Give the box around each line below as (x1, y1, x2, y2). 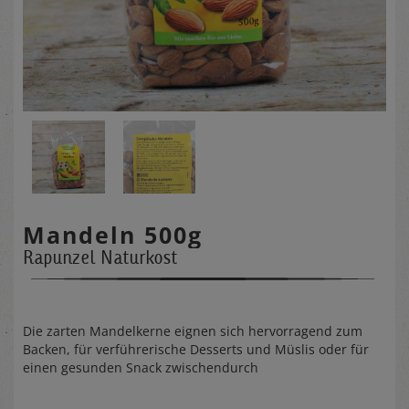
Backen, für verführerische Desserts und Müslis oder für (23, 340, 369, 358)
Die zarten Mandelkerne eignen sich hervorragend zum (23, 321, 362, 340)
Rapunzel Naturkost (23, 245, 177, 268)
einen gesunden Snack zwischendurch (23, 358, 258, 376)
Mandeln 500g (23, 218, 203, 250)
